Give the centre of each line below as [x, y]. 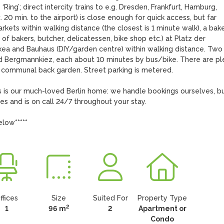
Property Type [162, 198]
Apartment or [162, 208]
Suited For [110, 198]
